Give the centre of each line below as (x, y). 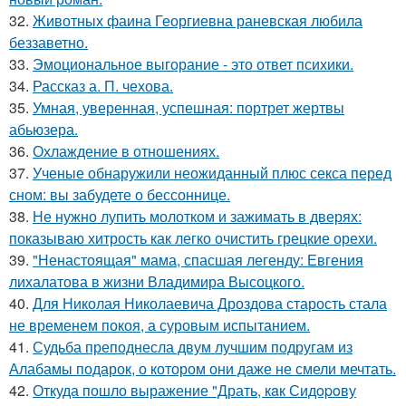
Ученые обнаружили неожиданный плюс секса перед (212, 172)
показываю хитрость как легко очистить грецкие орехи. (193, 237)
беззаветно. (48, 42)
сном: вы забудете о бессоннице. (120, 194)
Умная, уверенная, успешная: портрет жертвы (188, 107)
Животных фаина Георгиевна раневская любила (198, 20)
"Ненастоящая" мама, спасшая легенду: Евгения (198, 259)
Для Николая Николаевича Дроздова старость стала (210, 303)
